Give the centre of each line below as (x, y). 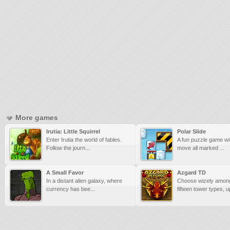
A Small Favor (65, 172)
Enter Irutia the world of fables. (84, 140)
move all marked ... (201, 148)
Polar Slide (191, 131)
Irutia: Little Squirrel (73, 131)
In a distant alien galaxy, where (84, 181)
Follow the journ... (68, 148)
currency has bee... (71, 189)
